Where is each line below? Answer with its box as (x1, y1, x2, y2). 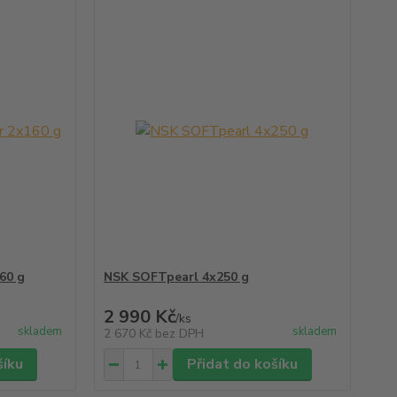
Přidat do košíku (186, 354, 298, 374)
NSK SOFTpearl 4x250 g (103, 269, 249, 285)
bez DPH (154, 325, 204, 342)
